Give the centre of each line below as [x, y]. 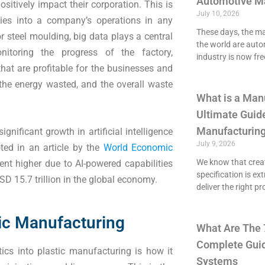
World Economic [138, 148]
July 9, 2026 [216, 144]
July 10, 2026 [218, 14]
